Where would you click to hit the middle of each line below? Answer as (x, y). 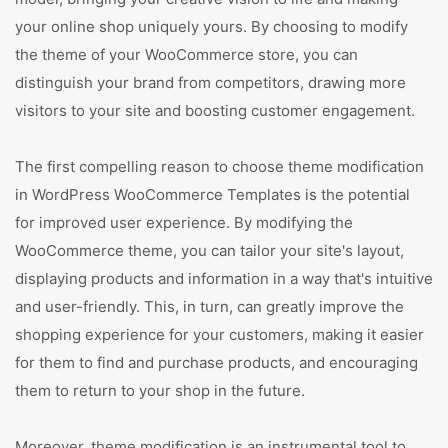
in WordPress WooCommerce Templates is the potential (212, 194)
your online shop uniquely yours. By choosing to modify (211, 26)
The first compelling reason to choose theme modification (219, 166)
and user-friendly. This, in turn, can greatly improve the (209, 306)
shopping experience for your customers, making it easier (219, 334)
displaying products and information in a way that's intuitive (224, 278)
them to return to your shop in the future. (160, 390)
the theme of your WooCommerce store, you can (186, 54)
